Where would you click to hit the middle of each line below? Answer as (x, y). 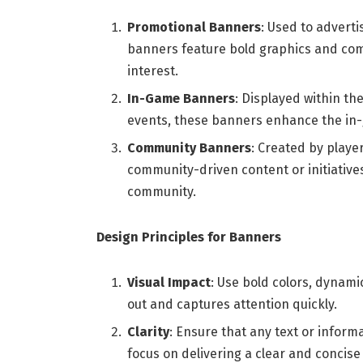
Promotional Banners (194, 27)
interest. (152, 70)
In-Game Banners (181, 98)
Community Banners (189, 148)
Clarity (148, 331)
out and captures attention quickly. (232, 304)
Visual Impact (169, 282)
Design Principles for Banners (188, 237)
